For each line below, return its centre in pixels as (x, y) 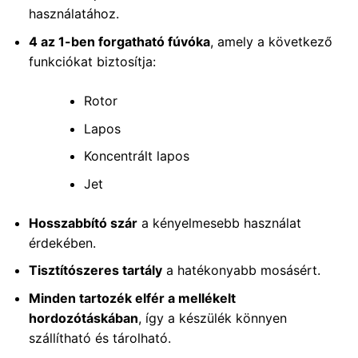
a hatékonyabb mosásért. (241, 270)
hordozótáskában (83, 318)
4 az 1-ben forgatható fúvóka (119, 42)
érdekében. (62, 243)
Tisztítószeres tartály (95, 270)
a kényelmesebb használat (219, 223)
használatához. (74, 14)
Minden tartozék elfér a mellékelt (132, 298)
